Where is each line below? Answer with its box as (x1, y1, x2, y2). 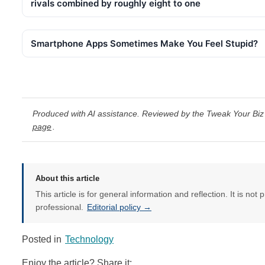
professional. (35, 202, 86, 212)
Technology (65, 234, 114, 245)
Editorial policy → (87, 202, 151, 212)
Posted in (22, 234, 64, 245)
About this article (35, 174, 100, 183)
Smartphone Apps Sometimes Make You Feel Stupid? (31, 38, 258, 50)
